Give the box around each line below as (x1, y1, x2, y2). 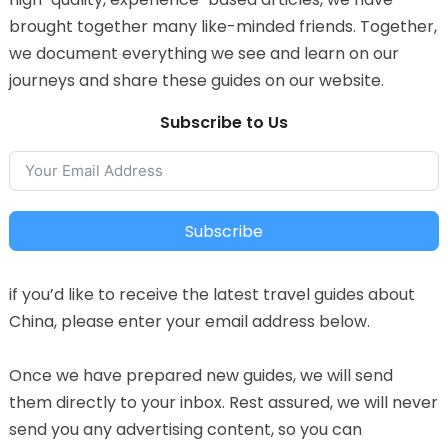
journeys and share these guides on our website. (8, 68, 384, 92)
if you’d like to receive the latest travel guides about (8, 282, 415, 306)
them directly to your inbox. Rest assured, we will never (8, 390, 438, 414)
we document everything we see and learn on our (8, 41, 399, 65)
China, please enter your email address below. (8, 309, 370, 333)
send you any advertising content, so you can (8, 417, 362, 441)
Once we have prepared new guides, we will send (8, 363, 393, 387)
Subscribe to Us (159, 110, 288, 134)
